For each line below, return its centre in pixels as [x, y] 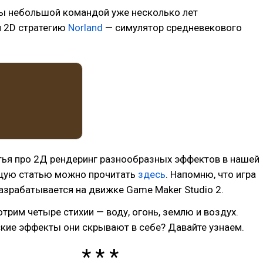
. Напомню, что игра [211, 174]
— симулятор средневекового [173, 28]
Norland [87, 28]
